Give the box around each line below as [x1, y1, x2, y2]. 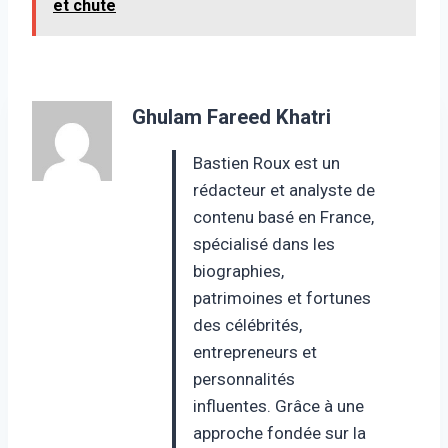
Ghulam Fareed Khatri [132, 104, 331, 129]
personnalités [193, 368, 295, 389]
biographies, [193, 260, 284, 281]
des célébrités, [193, 314, 302, 335]
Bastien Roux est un [193, 152, 340, 173]
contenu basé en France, [193, 206, 374, 227]
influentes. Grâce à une [193, 395, 364, 416]
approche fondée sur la [193, 422, 366, 443]
